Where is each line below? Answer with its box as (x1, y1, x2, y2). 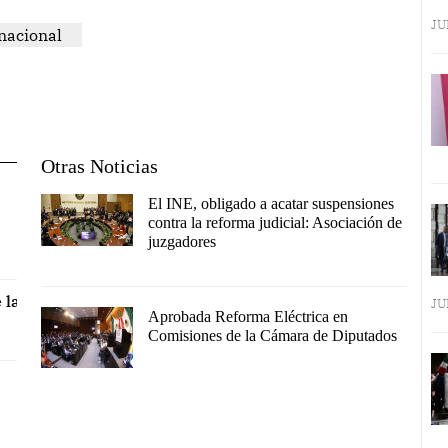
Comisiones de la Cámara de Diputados (147, 327, 397, 345)
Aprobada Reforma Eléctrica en (147, 308, 348, 326)
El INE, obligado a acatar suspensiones (147, 195, 394, 213)
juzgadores (147, 233, 216, 251)
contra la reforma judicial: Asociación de (147, 214, 402, 232)
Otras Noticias (41, 155, 158, 178)
